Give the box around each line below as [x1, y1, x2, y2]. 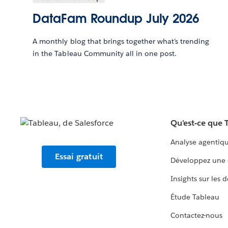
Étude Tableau [170, 192, 220, 202]
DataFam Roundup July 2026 [33, 11, 199, 27]
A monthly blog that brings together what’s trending [33, 37, 210, 46]
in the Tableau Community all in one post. [33, 49, 177, 59]
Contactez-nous [170, 211, 223, 220]
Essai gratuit [54, 151, 103, 162]
